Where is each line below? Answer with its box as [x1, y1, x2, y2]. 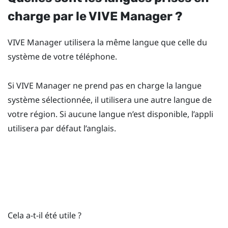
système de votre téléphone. [8, 50, 117, 62]
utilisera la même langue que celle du [62, 36, 207, 48]
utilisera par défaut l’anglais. [8, 122, 116, 134]
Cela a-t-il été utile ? [8, 210, 81, 221]
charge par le [8, 9, 89, 23]
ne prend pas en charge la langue [71, 79, 202, 91]
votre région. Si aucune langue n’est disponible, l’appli [8, 108, 213, 120]
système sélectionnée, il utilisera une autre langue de [8, 94, 212, 105]
